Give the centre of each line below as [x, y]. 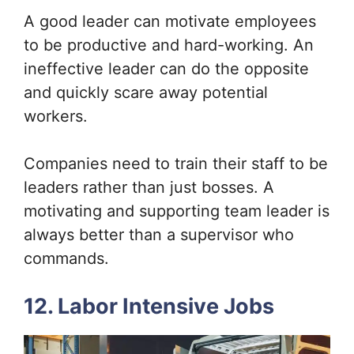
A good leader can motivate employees [170, 21]
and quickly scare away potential [146, 92]
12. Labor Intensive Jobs [149, 306]
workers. [58, 116]
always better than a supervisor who [159, 234]
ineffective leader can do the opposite [166, 68]
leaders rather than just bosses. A [149, 187]
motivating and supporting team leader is [177, 211]
